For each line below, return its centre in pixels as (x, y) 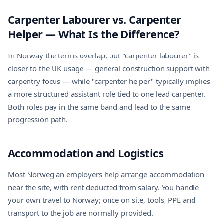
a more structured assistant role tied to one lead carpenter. (107, 94)
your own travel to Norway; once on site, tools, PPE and (102, 200)
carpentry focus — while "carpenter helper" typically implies (109, 81)
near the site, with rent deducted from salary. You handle (103, 187)
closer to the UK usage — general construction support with (109, 68)
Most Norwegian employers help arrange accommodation (106, 174)
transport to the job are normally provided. (81, 213)
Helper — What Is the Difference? (94, 34)
